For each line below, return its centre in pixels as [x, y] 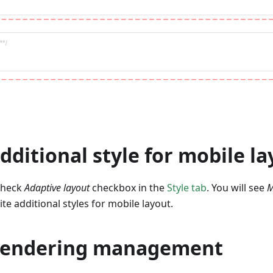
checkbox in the [128, 188]
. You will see [237, 188]
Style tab [187, 188]
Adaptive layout [57, 188]
